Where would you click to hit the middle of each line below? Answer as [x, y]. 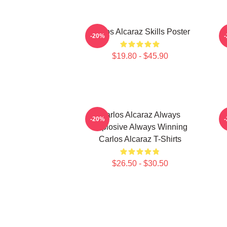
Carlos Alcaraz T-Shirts [140, 139]
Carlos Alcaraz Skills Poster [140, 32]
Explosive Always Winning [140, 127]
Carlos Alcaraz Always [140, 115]
